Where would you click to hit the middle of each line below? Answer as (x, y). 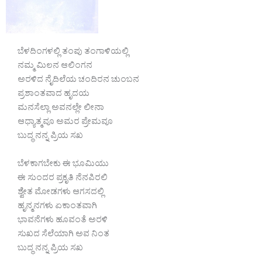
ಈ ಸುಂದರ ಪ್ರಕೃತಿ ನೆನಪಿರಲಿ (63, 179)
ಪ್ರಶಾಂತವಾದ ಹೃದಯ (54, 95)
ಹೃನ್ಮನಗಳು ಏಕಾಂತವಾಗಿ (57, 207)
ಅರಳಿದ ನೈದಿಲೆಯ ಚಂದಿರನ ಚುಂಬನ (78, 81)
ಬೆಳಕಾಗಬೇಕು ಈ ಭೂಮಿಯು (63, 165)
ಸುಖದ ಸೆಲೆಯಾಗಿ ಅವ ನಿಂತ (63, 235)
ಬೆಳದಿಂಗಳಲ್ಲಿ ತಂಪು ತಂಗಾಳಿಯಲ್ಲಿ (73, 53)
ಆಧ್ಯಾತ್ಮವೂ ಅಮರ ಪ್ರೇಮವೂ (65, 123)
